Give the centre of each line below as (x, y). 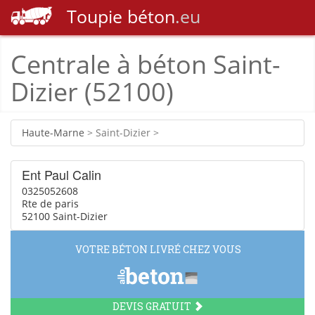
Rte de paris (50, 204)
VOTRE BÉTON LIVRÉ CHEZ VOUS (158, 249)
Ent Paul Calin (62, 174)
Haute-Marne (53, 133)
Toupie (95, 16)
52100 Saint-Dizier (65, 216)
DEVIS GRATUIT (153, 306)
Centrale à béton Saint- (146, 64)
